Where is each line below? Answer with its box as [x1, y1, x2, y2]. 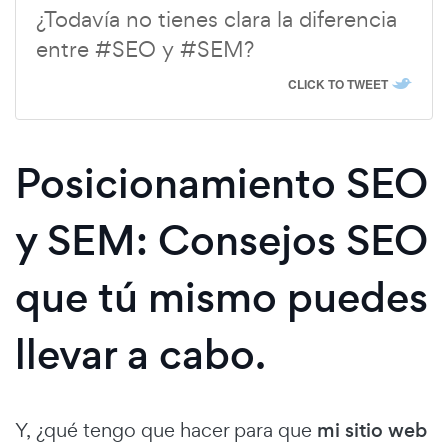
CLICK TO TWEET [288, 75, 388, 94]
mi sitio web [317, 417, 427, 445]
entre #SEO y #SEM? [36, 35, 254, 64]
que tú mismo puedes [15, 269, 428, 327]
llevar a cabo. [15, 326, 266, 384]
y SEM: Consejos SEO [15, 212, 428, 270]
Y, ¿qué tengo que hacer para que [15, 417, 317, 444]
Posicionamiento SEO [15, 155, 428, 213]
